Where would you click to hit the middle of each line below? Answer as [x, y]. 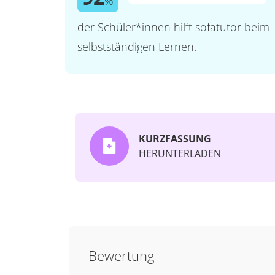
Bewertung [122, 255]
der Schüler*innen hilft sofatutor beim [173, 27]
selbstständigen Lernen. [137, 47]
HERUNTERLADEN [180, 153]
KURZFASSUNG [175, 139]
